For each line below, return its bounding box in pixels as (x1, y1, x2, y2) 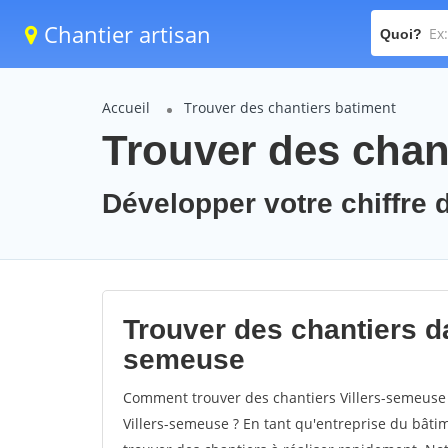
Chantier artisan (38, 19, 211, 49)
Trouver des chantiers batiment (184, 98, 396, 117)
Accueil (102, 98, 150, 117)
